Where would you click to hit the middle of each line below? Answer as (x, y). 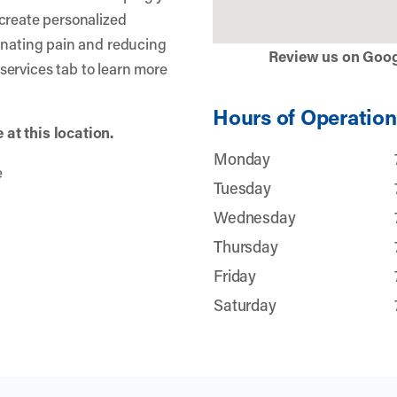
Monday (242, 159)
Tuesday (242, 188)
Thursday (246, 246)
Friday (235, 276)
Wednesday (255, 217)
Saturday (245, 305)
